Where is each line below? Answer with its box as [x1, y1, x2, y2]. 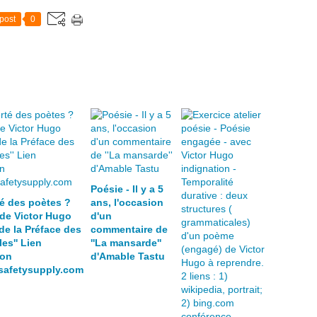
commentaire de [91, 224, 168, 235]
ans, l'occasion [91, 197, 163, 208]
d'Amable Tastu [91, 250, 165, 262]
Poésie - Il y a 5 [91, 183, 163, 195]
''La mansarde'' [91, 237, 161, 248]
